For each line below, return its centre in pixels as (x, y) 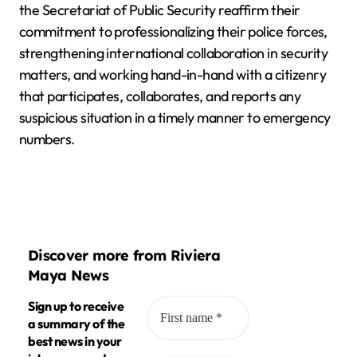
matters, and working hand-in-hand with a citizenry (173, 74)
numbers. (47, 139)
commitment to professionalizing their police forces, (173, 31)
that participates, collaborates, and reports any (160, 96)
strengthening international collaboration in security (174, 53)
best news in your (75, 341)
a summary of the (76, 323)
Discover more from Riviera (124, 256)
